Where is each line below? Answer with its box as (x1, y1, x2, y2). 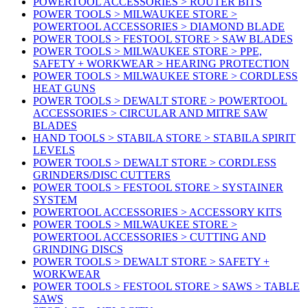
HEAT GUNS (33, 82, 96, 95)
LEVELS (33, 144, 75, 157)
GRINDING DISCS (33, 243, 123, 256)
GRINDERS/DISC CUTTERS (33, 169, 170, 181)
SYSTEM (33, 194, 77, 206)
